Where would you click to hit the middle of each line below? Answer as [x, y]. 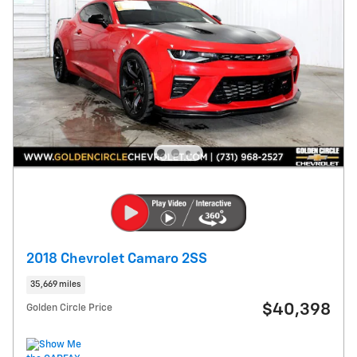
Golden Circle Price [69, 308]
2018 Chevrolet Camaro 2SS [117, 259]
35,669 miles [56, 284]
